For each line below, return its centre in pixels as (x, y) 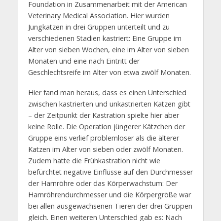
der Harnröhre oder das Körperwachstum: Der (103, 183)
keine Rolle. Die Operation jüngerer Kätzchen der (106, 126)
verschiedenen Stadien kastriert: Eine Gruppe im (105, 38)
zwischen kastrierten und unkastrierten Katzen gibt (109, 104)
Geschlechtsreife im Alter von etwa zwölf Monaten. (109, 72)
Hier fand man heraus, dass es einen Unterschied (107, 92)
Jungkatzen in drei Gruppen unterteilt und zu (99, 27)
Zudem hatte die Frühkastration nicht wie (94, 160)
